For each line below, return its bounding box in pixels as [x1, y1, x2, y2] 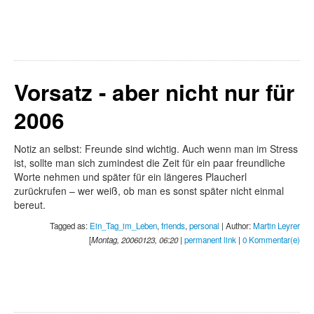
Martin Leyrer [253, 220, 300, 232]
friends [161, 220, 185, 232]
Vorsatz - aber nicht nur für [14, 76, 294, 109]
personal [189, 220, 219, 232]
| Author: [219, 220, 253, 232]
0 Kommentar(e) [243, 234, 300, 246]
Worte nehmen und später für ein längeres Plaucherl [14, 170, 247, 184]
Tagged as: [50, 220, 90, 232]
